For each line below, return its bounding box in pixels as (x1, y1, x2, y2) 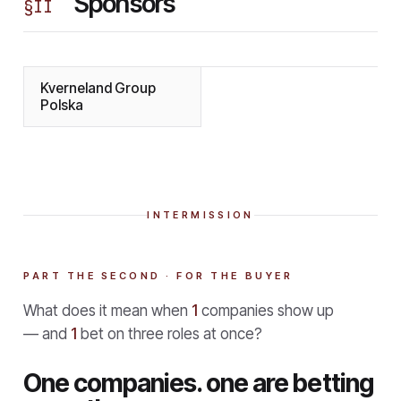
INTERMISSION (147, 209, 254, 221)
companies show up (201, 301, 334, 320)
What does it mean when (23, 301, 188, 320)
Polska (40, 96, 83, 114)
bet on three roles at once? (81, 324, 262, 343)
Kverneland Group (40, 79, 156, 97)
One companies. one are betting (23, 367, 373, 398)
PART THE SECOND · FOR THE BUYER (23, 269, 294, 282)
